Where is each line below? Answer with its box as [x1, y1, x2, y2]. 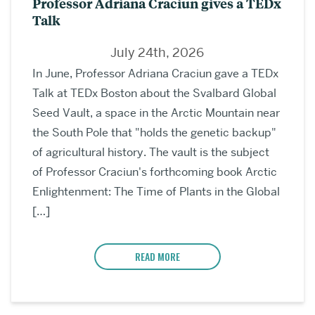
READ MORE [134, 249, 180, 264]
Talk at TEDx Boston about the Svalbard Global [32, 86, 276, 101]
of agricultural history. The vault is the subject [32, 145, 269, 160]
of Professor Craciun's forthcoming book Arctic [32, 165, 277, 180]
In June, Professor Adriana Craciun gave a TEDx [32, 66, 278, 82]
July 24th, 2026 [110, 44, 205, 61]
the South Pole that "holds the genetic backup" [32, 125, 276, 141]
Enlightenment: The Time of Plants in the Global [32, 184, 280, 200]
